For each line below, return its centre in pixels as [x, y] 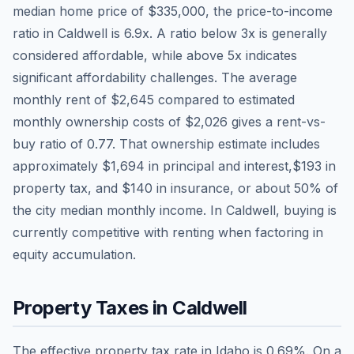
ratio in [35, 33]
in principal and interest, [218, 166]
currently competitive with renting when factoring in [168, 232]
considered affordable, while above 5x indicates [155, 55]
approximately [57, 166]
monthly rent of [62, 99]
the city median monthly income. [109, 210]
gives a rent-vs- [277, 121]
